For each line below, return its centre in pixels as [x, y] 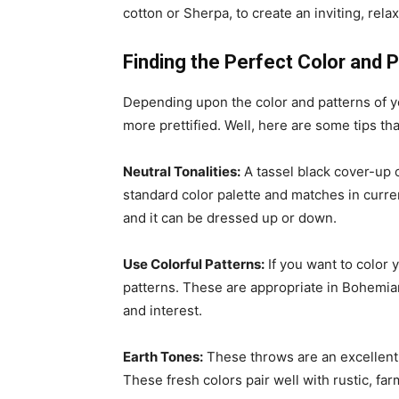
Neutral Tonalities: [182, 171]
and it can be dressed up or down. [230, 218]
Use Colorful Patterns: [194, 264]
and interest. [163, 310]
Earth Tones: [163, 357]
